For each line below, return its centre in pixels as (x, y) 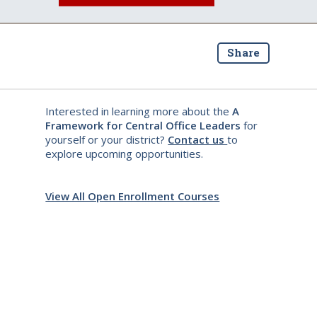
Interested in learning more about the (139, 111)
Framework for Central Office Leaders (143, 125)
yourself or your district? (107, 139)
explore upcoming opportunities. (125, 154)
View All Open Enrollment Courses (133, 196)
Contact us (198, 139)
